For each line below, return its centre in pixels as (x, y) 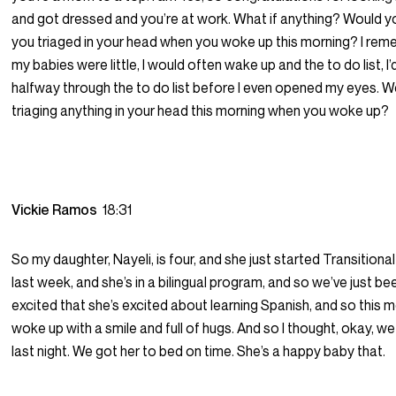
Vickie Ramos (57, 210)
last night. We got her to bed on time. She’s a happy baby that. (199, 351)
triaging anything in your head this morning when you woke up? (201, 111)
